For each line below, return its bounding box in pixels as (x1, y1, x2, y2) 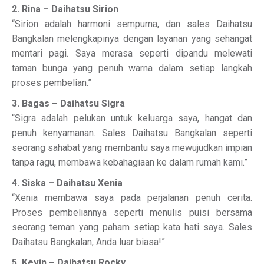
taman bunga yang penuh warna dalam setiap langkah (12, 62, 252, 74)
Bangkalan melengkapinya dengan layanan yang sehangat (12, 33, 252, 44)
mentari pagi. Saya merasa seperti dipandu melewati (12, 48, 252, 59)
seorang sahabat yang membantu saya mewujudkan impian (12, 142, 252, 153)
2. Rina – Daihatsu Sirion (12, 4, 118, 15)
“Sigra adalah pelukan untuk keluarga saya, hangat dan (12, 113, 252, 124)
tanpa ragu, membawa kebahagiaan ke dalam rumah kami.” (12, 157, 247, 168)
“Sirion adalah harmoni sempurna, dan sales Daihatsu (12, 18, 252, 29)
